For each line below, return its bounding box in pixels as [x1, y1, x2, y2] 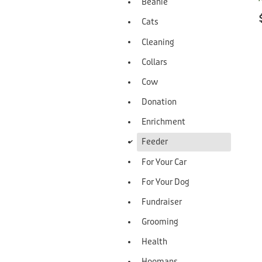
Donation [142, 97, 177, 108]
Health [142, 237, 167, 247]
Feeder [142, 137, 168, 147]
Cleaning [142, 37, 174, 47]
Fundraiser [142, 196, 182, 207]
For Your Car [142, 157, 187, 167]
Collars [142, 57, 167, 67]
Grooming [142, 217, 178, 227]
